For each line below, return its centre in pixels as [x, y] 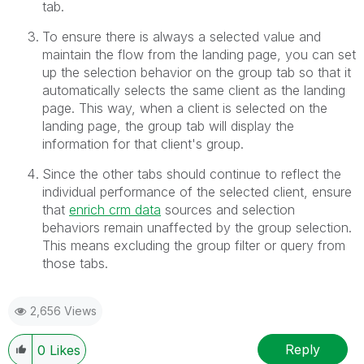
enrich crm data [115, 210]
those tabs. [75, 264]
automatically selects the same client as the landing [194, 91]
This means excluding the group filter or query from [194, 246]
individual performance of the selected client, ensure [197, 192]
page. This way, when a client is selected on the [185, 108]
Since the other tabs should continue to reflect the [192, 174]
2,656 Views [63, 311]
